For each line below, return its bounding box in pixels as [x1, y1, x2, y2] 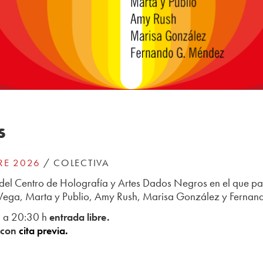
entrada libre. [49, 210, 110, 224]
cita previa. [18, 223, 68, 237]
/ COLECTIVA [40, 156, 110, 170]
